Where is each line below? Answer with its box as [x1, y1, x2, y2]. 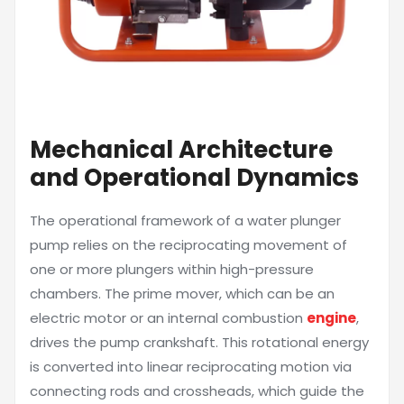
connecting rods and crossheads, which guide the [30, 381, 364, 400]
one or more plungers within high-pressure [30, 260, 314, 279]
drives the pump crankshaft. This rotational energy [30, 333, 369, 352]
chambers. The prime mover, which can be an [30, 284, 335, 303]
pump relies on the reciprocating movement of [30, 235, 347, 254]
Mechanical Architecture [30, 133, 333, 166]
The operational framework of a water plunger [30, 211, 341, 230]
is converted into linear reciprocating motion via [30, 357, 352, 376]
